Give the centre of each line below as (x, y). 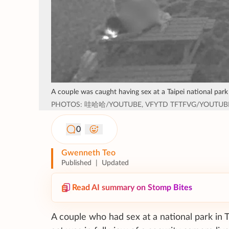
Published (76, 163)
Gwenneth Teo (88, 153)
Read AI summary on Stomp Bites (132, 188)
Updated (115, 163)
